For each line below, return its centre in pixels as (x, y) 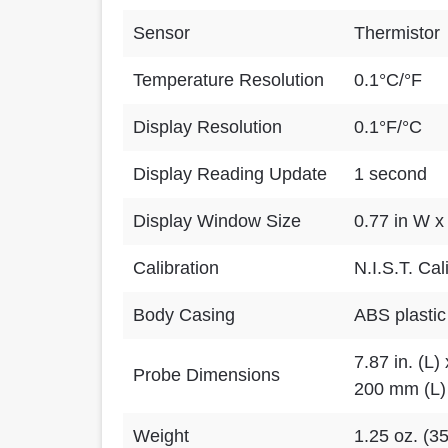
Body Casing (184, 315)
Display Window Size (217, 221)
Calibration (176, 268)
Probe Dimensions (206, 375)
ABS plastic (400, 315)
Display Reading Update (230, 174)
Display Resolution (207, 127)
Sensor (161, 33)
